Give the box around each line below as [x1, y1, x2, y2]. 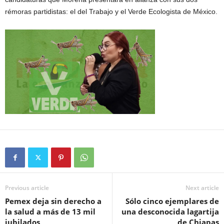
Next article [185, 183, 219, 192]
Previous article [5, 183, 49, 192]
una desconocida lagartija [121, 206, 219, 216]
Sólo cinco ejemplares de [125, 195, 219, 206]
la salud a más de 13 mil [5, 206, 95, 216]
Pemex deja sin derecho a [5, 195, 101, 206]
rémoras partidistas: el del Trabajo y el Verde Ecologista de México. [5, 7, 217, 15]
